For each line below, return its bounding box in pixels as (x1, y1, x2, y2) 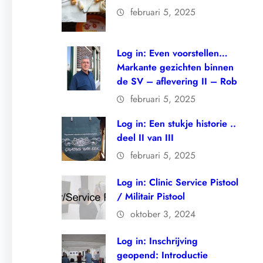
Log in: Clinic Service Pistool (117, 176, 239, 190)
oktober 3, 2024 (130, 207, 196, 221)
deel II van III (117, 131, 174, 145)
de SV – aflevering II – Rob (117, 75, 238, 89)
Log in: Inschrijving (117, 234, 198, 248)
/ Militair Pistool (117, 190, 186, 204)
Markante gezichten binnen (117, 60, 234, 75)
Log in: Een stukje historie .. (117, 117, 237, 131)
